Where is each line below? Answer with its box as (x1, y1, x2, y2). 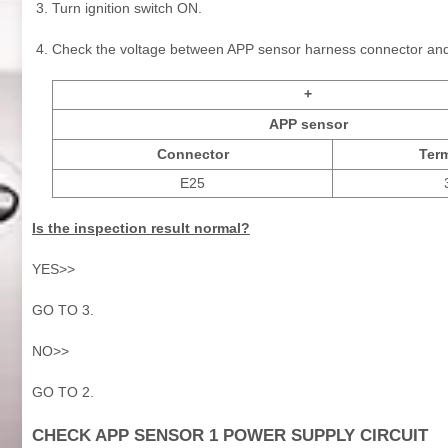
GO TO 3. (32, 301, 94, 318)
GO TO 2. (32, 383, 94, 400)
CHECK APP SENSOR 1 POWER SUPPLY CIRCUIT (32, 425, 428, 445)
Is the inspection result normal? (32, 219, 250, 236)
